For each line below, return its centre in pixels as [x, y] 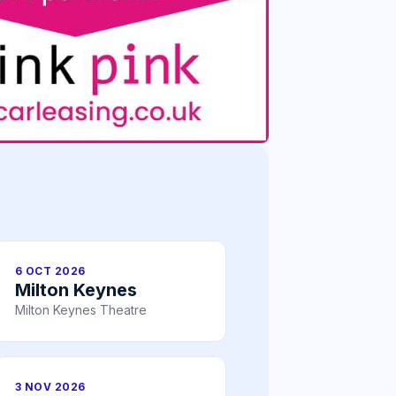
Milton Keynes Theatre [81, 309]
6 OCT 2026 [50, 270]
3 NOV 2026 [50, 386]
